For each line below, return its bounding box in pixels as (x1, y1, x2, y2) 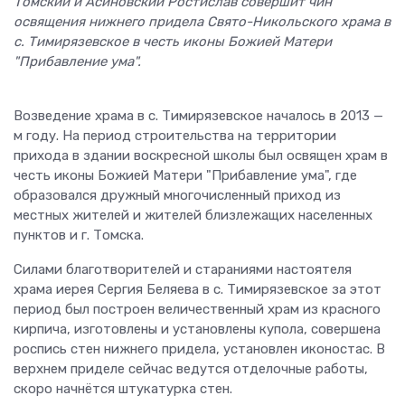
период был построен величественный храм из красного (14, 300, 381, 317)
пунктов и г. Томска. (14, 226, 144, 243)
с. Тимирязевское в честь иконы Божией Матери (14, 33, 332, 50)
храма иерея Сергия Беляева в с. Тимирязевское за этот (14, 280, 381, 297)
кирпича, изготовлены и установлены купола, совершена (14, 320, 381, 337)
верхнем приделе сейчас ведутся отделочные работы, (14, 360, 368, 377)
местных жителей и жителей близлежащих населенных (14, 206, 372, 223)
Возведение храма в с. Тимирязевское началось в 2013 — (14, 107, 383, 124)
